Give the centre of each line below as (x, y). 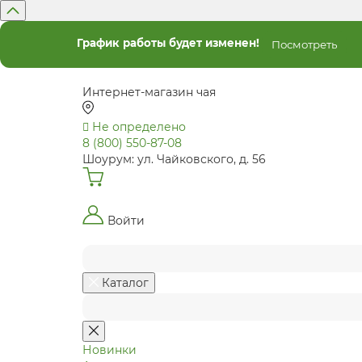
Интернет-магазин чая (149, 92)
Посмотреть (304, 44)
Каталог (125, 283)
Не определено (139, 127)
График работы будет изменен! (168, 43)
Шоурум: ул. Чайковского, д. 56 (174, 159)
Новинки (109, 350)
